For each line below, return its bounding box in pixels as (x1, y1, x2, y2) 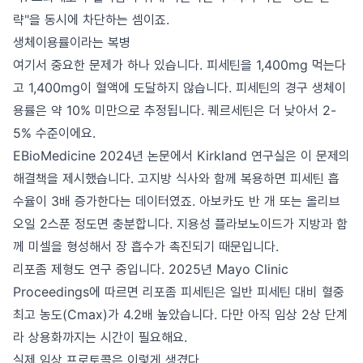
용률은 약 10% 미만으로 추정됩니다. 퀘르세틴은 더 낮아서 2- (13, 102, 336, 118)
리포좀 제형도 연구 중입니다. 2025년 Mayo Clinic (13, 261, 288, 277)
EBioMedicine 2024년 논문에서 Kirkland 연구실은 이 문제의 (13, 147, 350, 164)
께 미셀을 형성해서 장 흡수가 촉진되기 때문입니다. (13, 238, 279, 254)
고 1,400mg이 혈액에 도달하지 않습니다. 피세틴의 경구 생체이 (13, 79, 346, 96)
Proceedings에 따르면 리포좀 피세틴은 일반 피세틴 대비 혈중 (13, 284, 344, 300)
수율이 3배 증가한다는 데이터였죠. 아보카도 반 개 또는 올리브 (13, 193, 340, 209)
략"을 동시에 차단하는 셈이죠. (13, 11, 169, 28)
